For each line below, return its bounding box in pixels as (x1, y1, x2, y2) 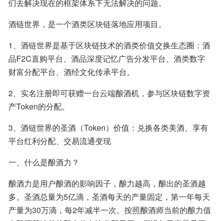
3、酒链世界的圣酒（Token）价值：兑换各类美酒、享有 (8, 122, 208, 133)
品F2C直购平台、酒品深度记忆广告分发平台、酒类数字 (8, 53, 205, 64)
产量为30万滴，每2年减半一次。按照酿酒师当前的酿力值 (8, 204, 211, 216)
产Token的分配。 (8, 101, 70, 112)
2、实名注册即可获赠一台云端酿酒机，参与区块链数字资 (8, 87, 210, 99)
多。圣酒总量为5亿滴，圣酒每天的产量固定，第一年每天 (8, 191, 210, 202)
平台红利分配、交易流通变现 (8, 135, 111, 147)
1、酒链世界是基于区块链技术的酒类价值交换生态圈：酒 (8, 39, 210, 51)
